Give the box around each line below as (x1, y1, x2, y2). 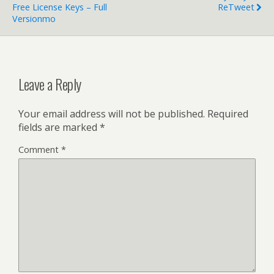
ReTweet (218, 1, 254, 13)
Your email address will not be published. (18, 106, 205, 120)
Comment (18, 143, 61, 155)
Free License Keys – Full (12, 1, 107, 13)
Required (207, 106, 248, 120)
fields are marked (18, 120, 100, 134)
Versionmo (12, 13, 56, 25)
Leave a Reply (18, 72, 81, 95)
